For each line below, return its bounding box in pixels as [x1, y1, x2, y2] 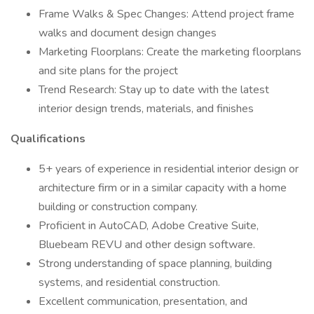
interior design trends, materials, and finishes [39, 101, 254, 116]
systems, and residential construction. [39, 275, 220, 290]
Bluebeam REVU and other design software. [39, 237, 255, 252]
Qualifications [11, 131, 86, 146]
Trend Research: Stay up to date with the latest [39, 82, 269, 97]
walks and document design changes [39, 25, 217, 41]
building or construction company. [39, 199, 198, 214]
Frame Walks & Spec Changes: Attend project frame [39, 6, 294, 22]
